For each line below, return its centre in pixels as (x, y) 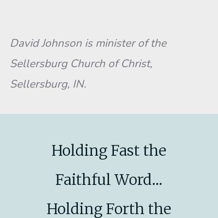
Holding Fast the (109, 150)
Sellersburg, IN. (48, 84)
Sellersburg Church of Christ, (81, 64)
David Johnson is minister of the (88, 43)
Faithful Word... (109, 180)
